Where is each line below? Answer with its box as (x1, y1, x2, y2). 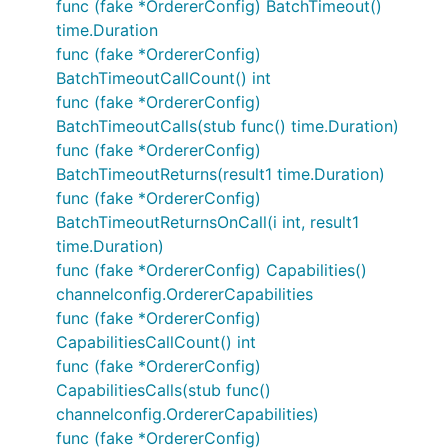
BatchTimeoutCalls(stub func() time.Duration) (56, 116, 399, 136)
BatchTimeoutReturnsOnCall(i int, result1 (56, 212, 359, 232)
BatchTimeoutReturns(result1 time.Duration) (56, 164, 385, 184)
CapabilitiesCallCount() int (56, 332, 256, 352)
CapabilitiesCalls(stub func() (56, 380, 271, 400)
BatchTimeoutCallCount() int (56, 68, 271, 88)
